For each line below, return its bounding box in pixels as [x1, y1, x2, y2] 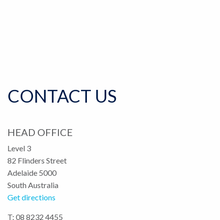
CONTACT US [7, 85, 117, 107]
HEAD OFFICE [7, 126, 73, 138]
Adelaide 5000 [7, 168, 56, 177]
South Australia [7, 180, 58, 190]
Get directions [7, 192, 55, 202]
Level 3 [7, 143, 31, 153]
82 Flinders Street [7, 156, 67, 165]
